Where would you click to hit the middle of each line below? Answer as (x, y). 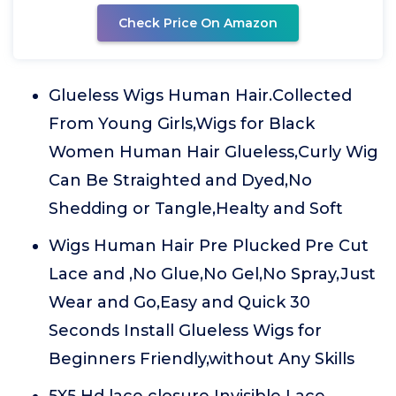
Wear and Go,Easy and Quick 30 (179, 302)
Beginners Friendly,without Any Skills (202, 359)
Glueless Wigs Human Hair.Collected (200, 95)
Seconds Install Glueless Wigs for (185, 331)
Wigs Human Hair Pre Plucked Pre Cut (209, 246)
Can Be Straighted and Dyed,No (180, 180)
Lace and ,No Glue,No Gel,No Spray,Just (212, 274)
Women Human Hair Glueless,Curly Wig (213, 152)
